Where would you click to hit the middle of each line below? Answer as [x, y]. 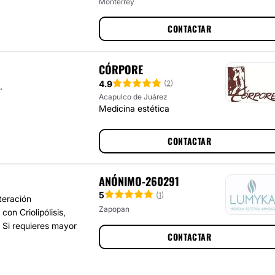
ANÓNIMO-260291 [139, 181]
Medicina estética [134, 108]
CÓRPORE [121, 69]
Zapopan [114, 209]
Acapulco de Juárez [133, 97]
